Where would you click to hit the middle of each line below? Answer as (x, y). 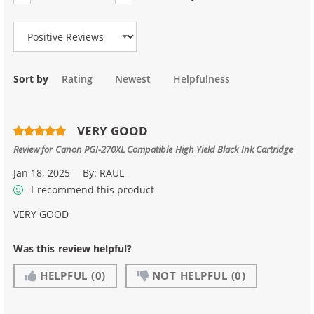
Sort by (31, 79)
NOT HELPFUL (190, 276)
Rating (77, 79)
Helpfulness (202, 79)
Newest (133, 79)
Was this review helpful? (73, 249)
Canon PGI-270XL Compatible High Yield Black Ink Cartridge (174, 149)
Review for (34, 149)
